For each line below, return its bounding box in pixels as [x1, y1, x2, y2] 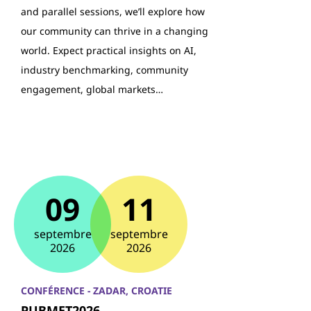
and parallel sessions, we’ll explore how [21, 5, 205, 18]
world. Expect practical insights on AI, [21, 44, 196, 57]
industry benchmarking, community [21, 63, 188, 76]
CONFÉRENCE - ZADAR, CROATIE [21, 284, 172, 297]
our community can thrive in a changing [21, 24, 208, 37]
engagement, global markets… [21, 83, 163, 96]
